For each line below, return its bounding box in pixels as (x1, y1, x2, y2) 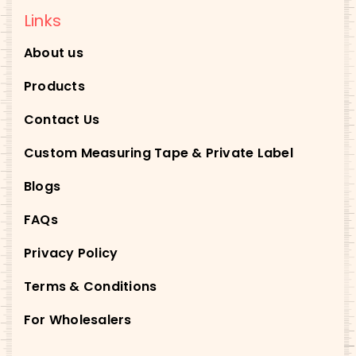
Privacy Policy (23, 244, 118, 263)
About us (23, 44, 83, 63)
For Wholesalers (23, 311, 132, 330)
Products (23, 77, 85, 96)
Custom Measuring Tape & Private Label (23, 144, 293, 163)
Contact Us (23, 110, 100, 130)
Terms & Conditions (23, 277, 157, 296)
